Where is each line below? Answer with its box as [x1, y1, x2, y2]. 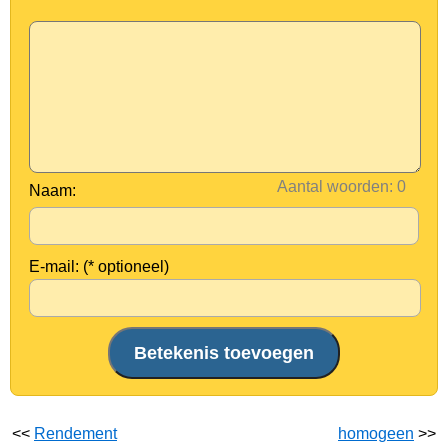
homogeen [338, 425, 414, 442]
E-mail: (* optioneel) [29, 258, 169, 275]
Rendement [34, 425, 117, 442]
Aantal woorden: [277, 178, 393, 195]
